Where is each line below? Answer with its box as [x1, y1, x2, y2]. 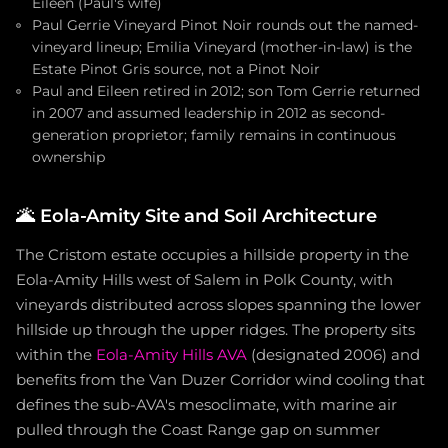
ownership [32, 149, 105, 165]
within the [16, 346, 96, 364]
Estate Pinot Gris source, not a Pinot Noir [32, 61, 320, 77]
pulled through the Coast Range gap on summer [16, 421, 380, 439]
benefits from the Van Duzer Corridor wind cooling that [16, 371, 425, 389]
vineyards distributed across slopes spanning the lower [16, 296, 421, 314]
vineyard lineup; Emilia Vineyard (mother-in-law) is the [32, 39, 412, 55]
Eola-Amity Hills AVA [96, 346, 247, 364]
